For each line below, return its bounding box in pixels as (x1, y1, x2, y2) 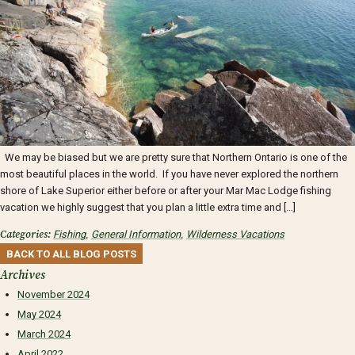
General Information (91, 228, 181, 241)
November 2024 (17, 288, 90, 300)
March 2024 (17, 327, 71, 340)
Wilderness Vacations (186, 228, 284, 241)
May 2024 (17, 307, 61, 320)
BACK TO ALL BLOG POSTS (6, 247, 136, 260)
